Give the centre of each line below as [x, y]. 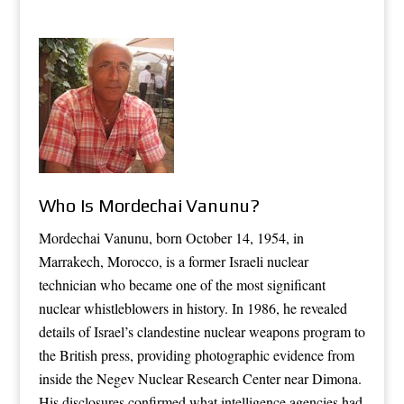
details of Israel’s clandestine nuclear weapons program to [202, 331]
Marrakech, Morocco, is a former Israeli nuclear [173, 261]
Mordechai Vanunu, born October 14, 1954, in [171, 237]
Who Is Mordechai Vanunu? [149, 205]
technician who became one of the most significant [182, 284]
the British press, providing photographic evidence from [196, 354]
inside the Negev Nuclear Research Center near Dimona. [200, 378]
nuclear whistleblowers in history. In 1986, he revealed [193, 308]
